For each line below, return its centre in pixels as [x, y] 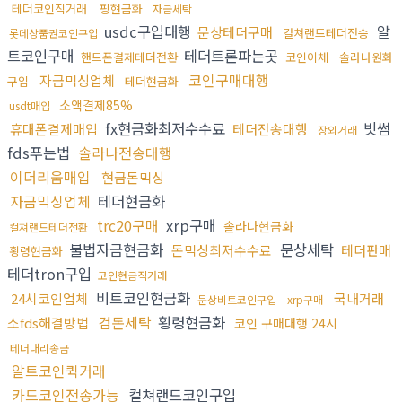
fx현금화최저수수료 [165, 129]
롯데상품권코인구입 [53, 33]
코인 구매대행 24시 [286, 323]
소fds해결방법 [48, 323]
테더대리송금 [39, 348]
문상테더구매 [235, 32]
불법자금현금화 [116, 250]
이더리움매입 [50, 177]
